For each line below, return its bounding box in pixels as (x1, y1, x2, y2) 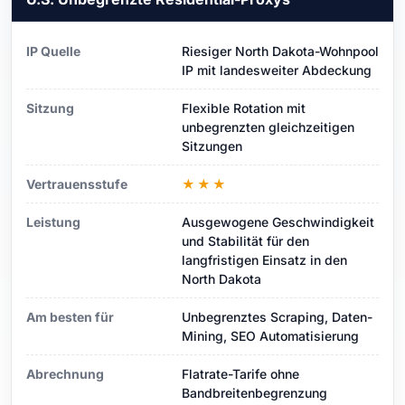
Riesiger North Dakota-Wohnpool (182, 42, 379, 59)
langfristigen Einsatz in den (182, 251, 347, 268)
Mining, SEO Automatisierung (182, 327, 359, 344)
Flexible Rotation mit (182, 99, 306, 116)
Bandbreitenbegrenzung (182, 384, 327, 400)
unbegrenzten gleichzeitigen (182, 118, 354, 135)
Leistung (26, 213, 80, 230)
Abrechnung (26, 365, 104, 381)
